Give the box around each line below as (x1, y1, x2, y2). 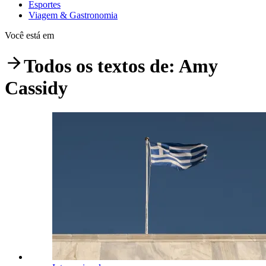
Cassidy (5, 77, 68, 99)
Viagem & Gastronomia (28, 9, 118, 20)
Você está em (5, 30, 54, 40)
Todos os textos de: (24, 55, 179, 77)
